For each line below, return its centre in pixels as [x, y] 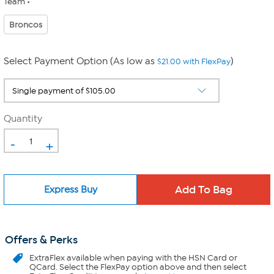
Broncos [26, 24]
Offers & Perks [41, 240]
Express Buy [70, 189]
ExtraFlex [47, 258]
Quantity [23, 119]
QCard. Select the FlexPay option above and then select [138, 267]
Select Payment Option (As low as [80, 61]
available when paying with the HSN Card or [151, 258]
